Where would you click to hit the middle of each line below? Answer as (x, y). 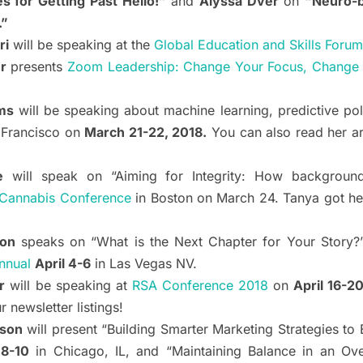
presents (37, 67)
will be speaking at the (81, 45)
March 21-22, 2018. (146, 132)
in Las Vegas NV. (144, 264)
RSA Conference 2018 (200, 286)
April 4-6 (63, 264)
